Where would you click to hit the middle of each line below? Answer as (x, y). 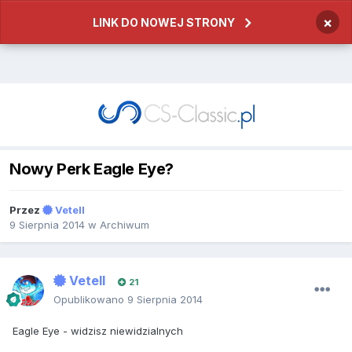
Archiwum (125, 225)
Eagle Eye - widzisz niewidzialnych (98, 331)
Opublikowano (90, 300)
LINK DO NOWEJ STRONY (164, 22)
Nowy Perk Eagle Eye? (92, 169)
